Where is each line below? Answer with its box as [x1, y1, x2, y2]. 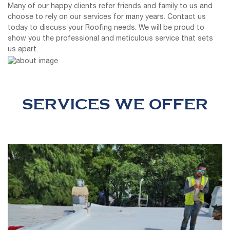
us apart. [8, 46, 38, 53]
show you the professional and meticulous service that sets [8, 35, 213, 42]
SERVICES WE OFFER [22, 97, 208, 113]
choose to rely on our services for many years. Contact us [8, 14, 206, 21]
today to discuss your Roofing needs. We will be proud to [8, 25, 204, 31]
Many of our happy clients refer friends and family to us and [8, 3, 213, 10]
